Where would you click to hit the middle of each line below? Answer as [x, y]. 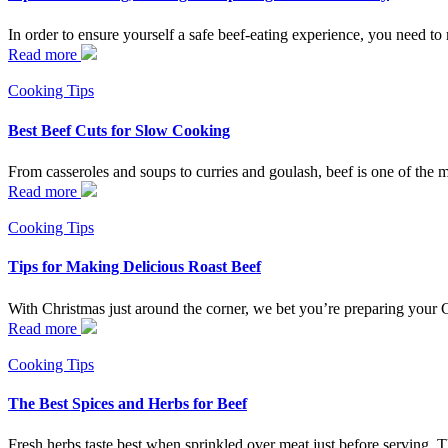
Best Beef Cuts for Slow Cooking [119, 130]
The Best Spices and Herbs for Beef [127, 403]
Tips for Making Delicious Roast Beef [134, 267]
